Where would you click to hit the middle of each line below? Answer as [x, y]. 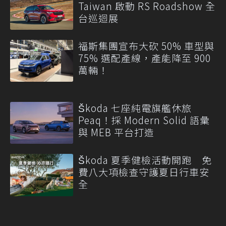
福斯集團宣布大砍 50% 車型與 [146, 45]
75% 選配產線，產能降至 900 [145, 58]
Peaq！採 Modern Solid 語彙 [144, 120]
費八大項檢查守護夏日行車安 [144, 172]
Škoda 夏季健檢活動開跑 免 [145, 160]
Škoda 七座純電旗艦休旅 [135, 108]
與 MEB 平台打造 [116, 132]
